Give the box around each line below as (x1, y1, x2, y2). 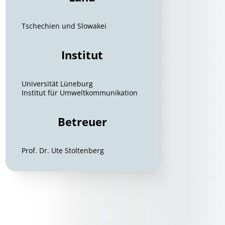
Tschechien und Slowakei (22, 21, 107, 31)
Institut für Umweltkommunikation (22, 88, 138, 97)
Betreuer (57, 114, 107, 129)
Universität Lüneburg (22, 79, 93, 88)
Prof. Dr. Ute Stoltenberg (22, 146, 104, 155)
